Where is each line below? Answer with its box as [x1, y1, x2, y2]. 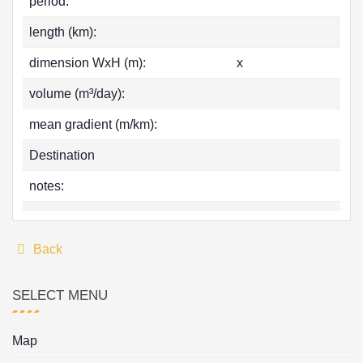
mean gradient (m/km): [29, 117, 157, 132]
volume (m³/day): [29, 87, 125, 101]
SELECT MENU [12, 288, 108, 304]
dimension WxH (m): [29, 56, 146, 70]
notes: [29, 179, 64, 194]
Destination [29, 148, 95, 163]
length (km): [29, 25, 96, 40]
